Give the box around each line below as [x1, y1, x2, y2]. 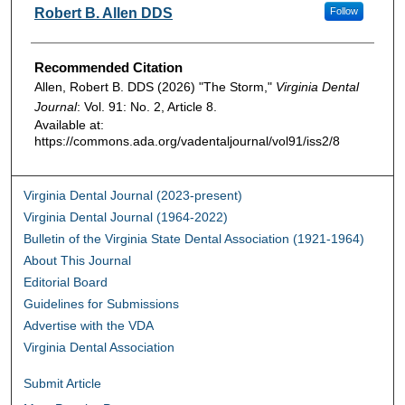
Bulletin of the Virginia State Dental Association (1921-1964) [24, 231, 365, 246]
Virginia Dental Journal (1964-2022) [24, 209, 229, 224]
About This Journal [24, 252, 132, 268]
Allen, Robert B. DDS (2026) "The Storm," [33, 80, 276, 95]
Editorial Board [24, 274, 108, 289]
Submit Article [24, 375, 102, 391]
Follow [329, 5, 358, 17]
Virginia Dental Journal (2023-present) [24, 187, 243, 202]
